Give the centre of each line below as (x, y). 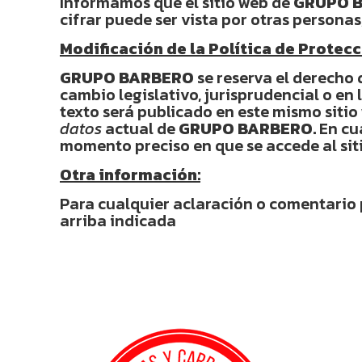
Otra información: (130, 175)
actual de (140, 128)
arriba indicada (118, 221)
